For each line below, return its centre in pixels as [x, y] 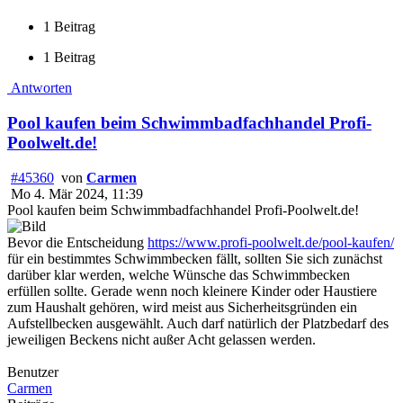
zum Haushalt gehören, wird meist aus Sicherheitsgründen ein [182, 307]
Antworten [40, 88]
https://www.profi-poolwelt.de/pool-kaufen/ [271, 242]
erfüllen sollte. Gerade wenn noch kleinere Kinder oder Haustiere [192, 291]
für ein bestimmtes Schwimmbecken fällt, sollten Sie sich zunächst [195, 258]
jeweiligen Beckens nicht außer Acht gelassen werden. [161, 339]
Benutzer [33, 372]
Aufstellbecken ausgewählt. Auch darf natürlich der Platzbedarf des [198, 323]
